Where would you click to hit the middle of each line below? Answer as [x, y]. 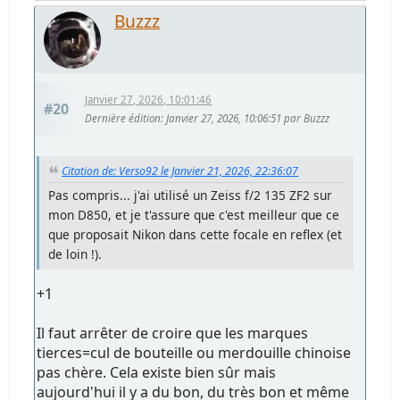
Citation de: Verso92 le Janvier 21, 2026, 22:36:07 [180, 171]
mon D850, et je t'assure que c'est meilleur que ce [194, 214]
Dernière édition [123, 119]
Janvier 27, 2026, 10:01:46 [149, 100]
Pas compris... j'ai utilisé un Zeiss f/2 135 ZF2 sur [191, 195]
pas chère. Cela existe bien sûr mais [157, 372]
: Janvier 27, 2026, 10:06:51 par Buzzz [246, 119]
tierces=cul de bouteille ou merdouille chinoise [194, 352]
